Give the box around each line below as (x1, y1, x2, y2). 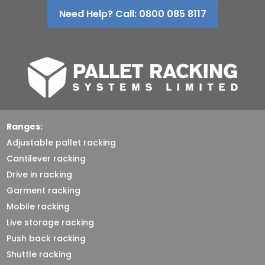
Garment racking (7, 185, 81, 196)
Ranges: (7, 121, 43, 132)
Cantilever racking (7, 153, 86, 164)
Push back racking (7, 232, 86, 244)
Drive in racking (7, 169, 73, 180)
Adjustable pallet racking (7, 137, 117, 148)
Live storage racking (7, 216, 95, 228)
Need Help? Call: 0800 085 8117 (59, 7, 206, 21)
